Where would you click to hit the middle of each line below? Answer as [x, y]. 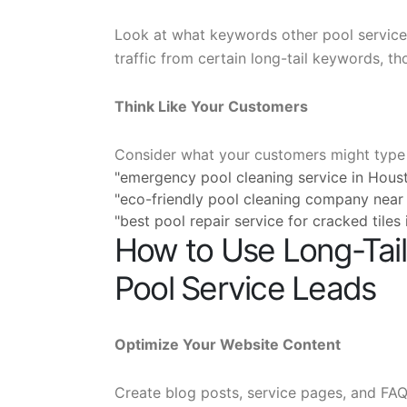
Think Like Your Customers [211, 106]
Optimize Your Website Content [228, 344]
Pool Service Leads [245, 288]
